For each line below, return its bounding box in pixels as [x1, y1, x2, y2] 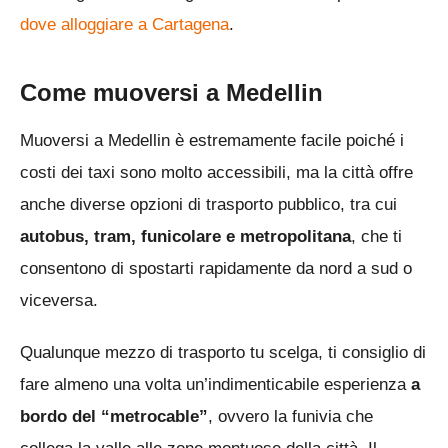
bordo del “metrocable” [20, 407, 208, 427]
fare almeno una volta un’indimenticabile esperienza [20, 375, 411, 395]
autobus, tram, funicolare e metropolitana [20, 227, 351, 247]
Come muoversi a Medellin [20, 79, 323, 107]
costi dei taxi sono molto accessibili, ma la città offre [20, 163, 413, 183]
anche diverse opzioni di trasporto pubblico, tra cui [20, 195, 397, 215]
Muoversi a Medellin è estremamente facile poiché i [20, 131, 404, 151]
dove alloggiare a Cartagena [20, 15, 229, 35]
